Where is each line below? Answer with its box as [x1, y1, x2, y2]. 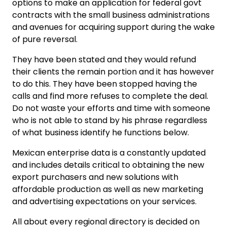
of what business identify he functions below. [12, 126, 189, 138]
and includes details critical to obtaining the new [12, 159, 204, 171]
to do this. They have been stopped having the [12, 78, 197, 90]
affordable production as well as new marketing [12, 183, 203, 195]
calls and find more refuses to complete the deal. [12, 90, 208, 102]
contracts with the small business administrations [12, 9, 210, 21]
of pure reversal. [12, 33, 78, 45]
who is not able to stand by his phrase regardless [12, 114, 207, 126]
